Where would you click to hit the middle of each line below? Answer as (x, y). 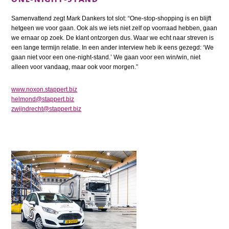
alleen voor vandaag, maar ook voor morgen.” (75, 67)
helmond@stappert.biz (43, 99)
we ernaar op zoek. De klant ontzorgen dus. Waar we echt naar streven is (113, 38)
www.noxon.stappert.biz (44, 90)
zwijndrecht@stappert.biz (47, 109)
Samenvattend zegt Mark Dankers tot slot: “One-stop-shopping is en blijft (111, 19)
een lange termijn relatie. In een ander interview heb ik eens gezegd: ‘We (113, 48)
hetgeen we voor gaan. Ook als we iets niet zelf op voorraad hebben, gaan (114, 28)
